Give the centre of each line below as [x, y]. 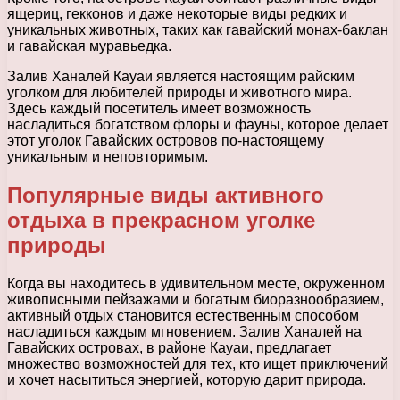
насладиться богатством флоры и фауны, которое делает [198, 124]
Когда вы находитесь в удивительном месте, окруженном [196, 283]
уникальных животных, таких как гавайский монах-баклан [198, 29]
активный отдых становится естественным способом [183, 315]
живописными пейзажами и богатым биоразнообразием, [196, 299]
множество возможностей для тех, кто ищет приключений [198, 363]
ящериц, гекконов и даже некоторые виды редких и [177, 13]
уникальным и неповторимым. [108, 156]
